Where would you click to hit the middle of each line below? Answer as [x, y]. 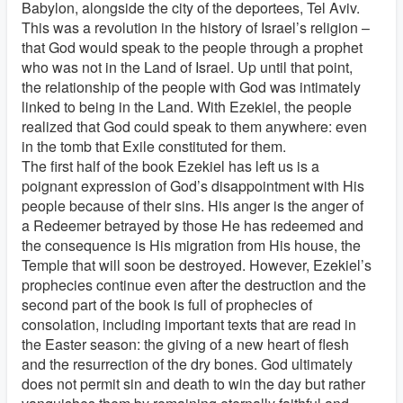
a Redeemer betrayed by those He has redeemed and [193, 225]
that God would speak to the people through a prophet [192, 47]
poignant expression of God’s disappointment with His [193, 185]
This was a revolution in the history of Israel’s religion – [196, 27]
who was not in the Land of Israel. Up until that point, [187, 67]
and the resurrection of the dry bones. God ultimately [187, 363]
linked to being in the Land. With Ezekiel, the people [187, 106]
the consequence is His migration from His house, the [191, 245]
